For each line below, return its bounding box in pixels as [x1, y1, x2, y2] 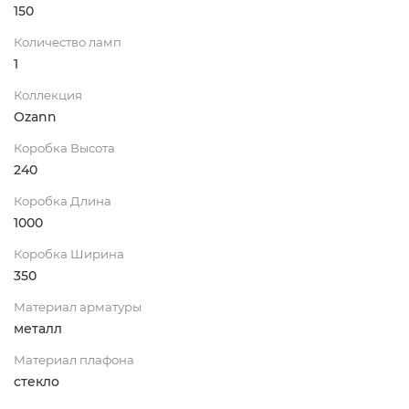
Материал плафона [14, 351, 134, 367]
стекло [14, 372, 59, 390]
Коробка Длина [14, 193, 111, 208]
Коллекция [14, 87, 82, 102]
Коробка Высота [14, 140, 115, 155]
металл [14, 320, 62, 337]
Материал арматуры [14, 299, 142, 314]
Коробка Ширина [14, 246, 124, 261]
